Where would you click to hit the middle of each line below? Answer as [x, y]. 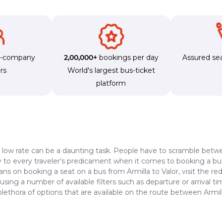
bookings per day [128, 57]
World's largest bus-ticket [111, 70]
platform [111, 83]
